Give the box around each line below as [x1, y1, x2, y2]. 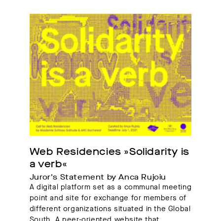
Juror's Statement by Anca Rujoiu [29, 172, 166, 182]
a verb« [29, 157, 68, 171]
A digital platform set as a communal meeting [29, 182, 192, 192]
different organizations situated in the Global [29, 203, 191, 214]
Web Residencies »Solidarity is [29, 145, 189, 158]
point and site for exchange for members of [29, 192, 186, 203]
